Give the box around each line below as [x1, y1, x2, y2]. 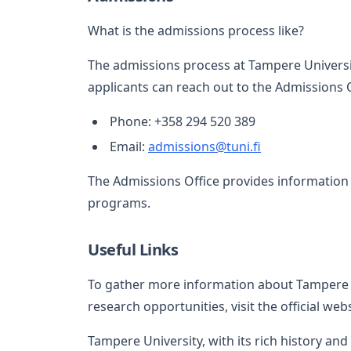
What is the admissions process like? [88, 21, 304, 39]
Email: [110, 137, 148, 155]
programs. [88, 194, 150, 212]
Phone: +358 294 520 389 [110, 112, 255, 130]
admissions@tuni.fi [148, 137, 261, 155]
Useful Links [88, 238, 178, 260]
